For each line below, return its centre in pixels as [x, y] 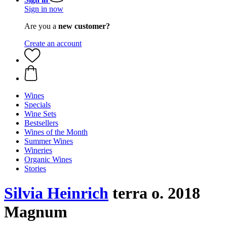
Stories [35, 168]
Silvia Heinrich [56, 193]
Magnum [36, 212]
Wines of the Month [56, 132]
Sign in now [44, 9]
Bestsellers [41, 123]
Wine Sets [40, 114]
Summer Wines [49, 141]
